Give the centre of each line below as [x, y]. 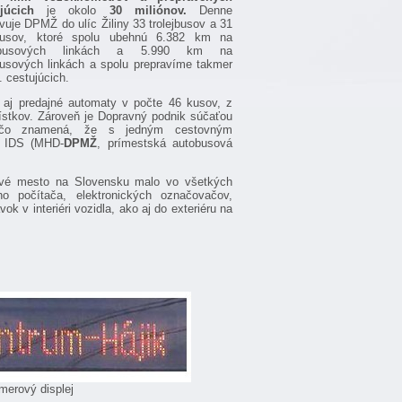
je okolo [72, 10]
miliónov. [154, 10]
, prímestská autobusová [165, 143]
